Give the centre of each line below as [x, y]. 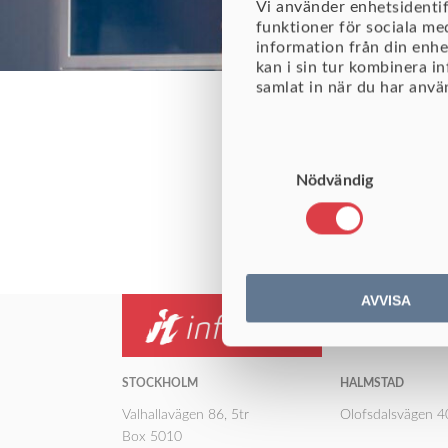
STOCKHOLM [160, 383]
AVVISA [385, 300]
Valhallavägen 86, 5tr [185, 415]
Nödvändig [334, 180]
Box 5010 [152, 437]
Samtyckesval [268, 155]
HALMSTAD [372, 383]
